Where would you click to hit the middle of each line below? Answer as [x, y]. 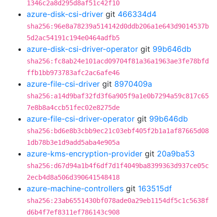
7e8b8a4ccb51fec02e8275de [73, 108]
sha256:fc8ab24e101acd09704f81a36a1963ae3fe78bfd [118, 61]
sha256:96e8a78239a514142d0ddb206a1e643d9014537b [118, 26]
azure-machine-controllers [75, 188]
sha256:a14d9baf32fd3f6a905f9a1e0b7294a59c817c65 [118, 96]
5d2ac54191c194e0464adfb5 [73, 38]
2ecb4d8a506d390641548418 [73, 177]
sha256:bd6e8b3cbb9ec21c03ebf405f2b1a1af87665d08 [118, 131]
